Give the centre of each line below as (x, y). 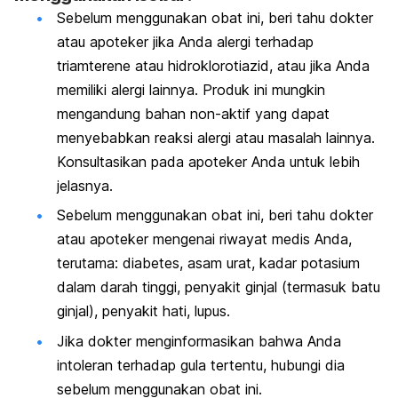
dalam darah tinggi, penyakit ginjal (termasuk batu (219, 287)
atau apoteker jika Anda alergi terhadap (185, 42)
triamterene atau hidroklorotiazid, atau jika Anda (213, 66)
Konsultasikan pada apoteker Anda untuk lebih (208, 162)
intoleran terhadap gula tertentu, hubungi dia (201, 365)
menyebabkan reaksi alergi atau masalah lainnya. (216, 138)
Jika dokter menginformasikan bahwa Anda (199, 341)
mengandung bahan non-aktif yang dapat (193, 114)
